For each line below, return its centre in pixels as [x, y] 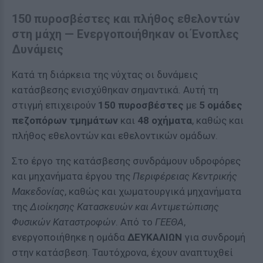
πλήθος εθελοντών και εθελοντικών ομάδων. [115, 136]
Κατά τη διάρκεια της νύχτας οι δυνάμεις [105, 75]
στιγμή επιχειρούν [55, 105]
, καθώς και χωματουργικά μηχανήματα [153, 191]
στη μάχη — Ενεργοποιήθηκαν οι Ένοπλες [125, 34]
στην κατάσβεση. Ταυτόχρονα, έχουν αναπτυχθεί [122, 252]
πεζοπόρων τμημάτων [65, 120]
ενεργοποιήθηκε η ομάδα [70, 237]
